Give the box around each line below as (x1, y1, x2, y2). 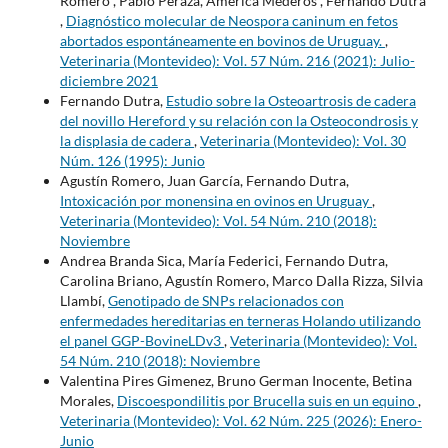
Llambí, (59, 291, 108, 309)
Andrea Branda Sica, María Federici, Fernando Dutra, (59, 251, 388, 269)
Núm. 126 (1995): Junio (59, 151, 205, 169)
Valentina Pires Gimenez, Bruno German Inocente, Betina (59, 371, 412, 389)
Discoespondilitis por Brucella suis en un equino (116, 391, 418, 409)
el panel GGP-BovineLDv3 (59, 331, 224, 349)
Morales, (59, 391, 117, 409)
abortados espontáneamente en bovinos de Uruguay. (59, 31, 385, 49)
